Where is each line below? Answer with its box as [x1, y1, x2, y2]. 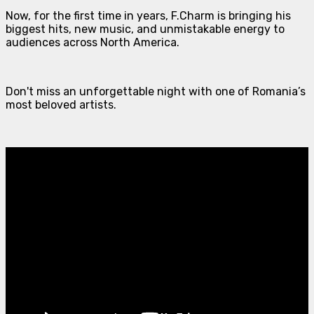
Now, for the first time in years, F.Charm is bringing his [6, 8, 291, 22]
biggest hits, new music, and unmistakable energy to [6, 22, 285, 36]
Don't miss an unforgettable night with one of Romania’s [6, 84, 306, 98]
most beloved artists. [6, 97, 116, 111]
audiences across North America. [6, 35, 179, 49]
